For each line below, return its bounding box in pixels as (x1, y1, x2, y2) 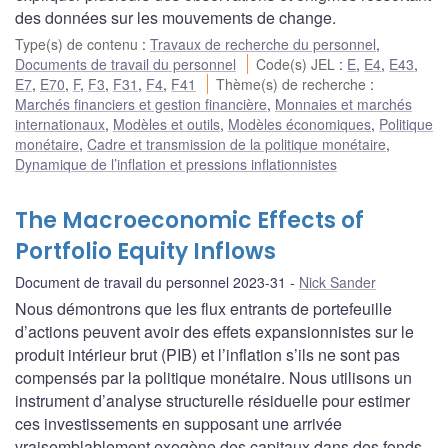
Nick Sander (299, 271, 376, 292)
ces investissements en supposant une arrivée (15, 411, 342, 435)
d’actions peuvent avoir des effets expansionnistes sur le (15, 319, 414, 343)
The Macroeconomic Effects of (15, 204, 364, 236)
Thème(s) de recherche (216, 73, 371, 94)
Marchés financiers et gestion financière (15, 93, 267, 114)
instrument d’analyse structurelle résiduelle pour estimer (15, 388, 410, 412)
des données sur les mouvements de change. (15, 5, 336, 29)
